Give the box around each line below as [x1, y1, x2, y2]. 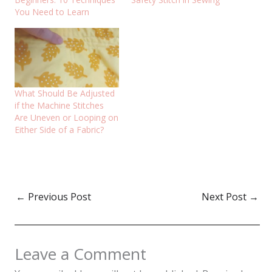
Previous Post [25, 190, 91, 203]
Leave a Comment [15, 243, 146, 265]
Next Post [202, 190, 249, 203]
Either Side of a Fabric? [15, 124, 104, 135]
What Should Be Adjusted [15, 87, 115, 99]
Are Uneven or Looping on [15, 112, 118, 123]
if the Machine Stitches [15, 100, 104, 111]
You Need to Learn [15, 5, 89, 18]
